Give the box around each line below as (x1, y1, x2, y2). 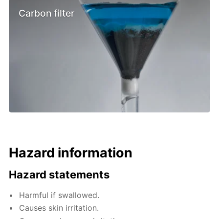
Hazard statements (9, 168, 110, 181)
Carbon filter (19, 7, 75, 20)
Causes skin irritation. (19, 203, 99, 213)
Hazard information (9, 144, 133, 161)
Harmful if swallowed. (19, 190, 100, 200)
